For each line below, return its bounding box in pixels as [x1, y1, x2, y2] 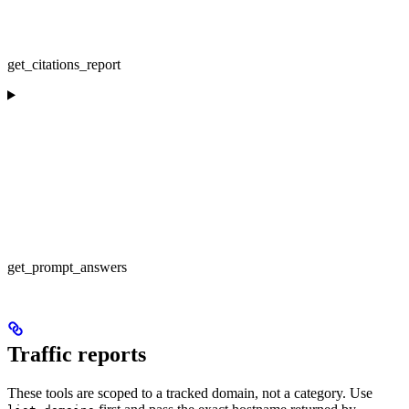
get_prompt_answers [7, 258, 127, 275]
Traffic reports [7, 342, 146, 367]
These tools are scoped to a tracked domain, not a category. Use [7, 385, 372, 402]
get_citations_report [7, 56, 121, 72]
